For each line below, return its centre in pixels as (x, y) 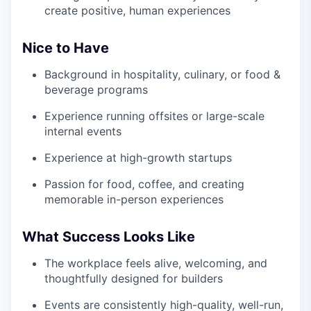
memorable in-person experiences (134, 199)
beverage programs (96, 90)
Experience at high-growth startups (138, 158)
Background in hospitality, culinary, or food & (162, 74)
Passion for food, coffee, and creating (144, 184)
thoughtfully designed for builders (134, 278)
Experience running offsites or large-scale (154, 116)
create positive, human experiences (137, 10)
